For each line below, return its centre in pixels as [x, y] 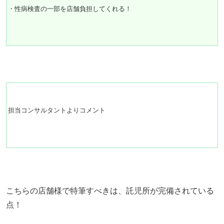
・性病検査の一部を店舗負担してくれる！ [70, 8]
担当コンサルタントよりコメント [57, 110]
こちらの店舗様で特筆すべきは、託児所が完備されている [110, 191]
